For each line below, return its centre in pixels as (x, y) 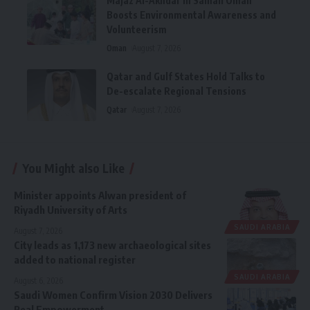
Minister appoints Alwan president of (100, 195)
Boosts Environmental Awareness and (191, 15)
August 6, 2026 (38, 281)
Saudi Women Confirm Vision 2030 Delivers (113, 295)
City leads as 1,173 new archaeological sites (112, 245)
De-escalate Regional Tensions (176, 91)
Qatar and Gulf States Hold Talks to (186, 77)
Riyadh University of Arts (71, 210)
